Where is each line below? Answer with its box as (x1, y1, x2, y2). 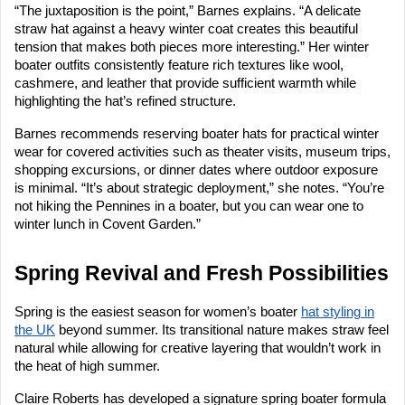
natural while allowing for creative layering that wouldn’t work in (14, 341, 381, 356)
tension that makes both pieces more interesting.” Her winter (14, 40, 369, 55)
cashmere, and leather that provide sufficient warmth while (14, 76, 356, 91)
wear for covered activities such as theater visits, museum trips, (14, 145, 391, 160)
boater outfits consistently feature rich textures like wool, (14, 58, 344, 73)
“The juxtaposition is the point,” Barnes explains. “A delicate (14, 4, 361, 19)
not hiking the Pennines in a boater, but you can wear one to (14, 199, 363, 214)
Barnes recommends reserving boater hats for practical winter (14, 127, 379, 142)
